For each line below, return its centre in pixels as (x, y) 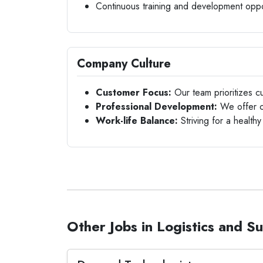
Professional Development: (156, 107)
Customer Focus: (134, 92)
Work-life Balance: (137, 121)
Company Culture (124, 64)
